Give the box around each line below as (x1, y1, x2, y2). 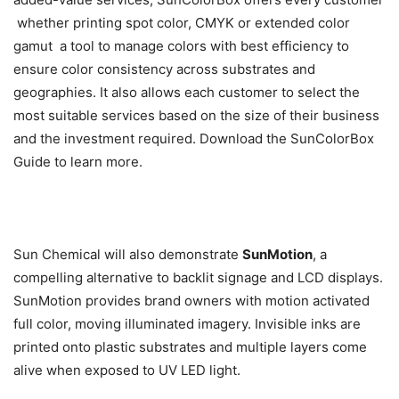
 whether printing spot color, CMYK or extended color (13, 14, 350, 32)
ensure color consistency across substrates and (13, 61, 315, 78)
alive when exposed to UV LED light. (13, 362, 240, 379)
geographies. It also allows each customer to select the (13, 84, 360, 102)
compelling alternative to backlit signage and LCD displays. (13, 269, 383, 287)
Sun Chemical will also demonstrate (13, 246, 242, 264)
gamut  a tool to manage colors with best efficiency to (13, 37, 349, 55)
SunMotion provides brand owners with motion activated (13, 292, 370, 310)
